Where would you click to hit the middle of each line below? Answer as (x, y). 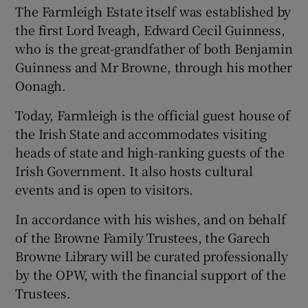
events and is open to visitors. (104, 189)
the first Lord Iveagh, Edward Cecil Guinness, (150, 29)
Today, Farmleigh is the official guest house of (153, 114)
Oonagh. (41, 85)
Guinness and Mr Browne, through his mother (154, 66)
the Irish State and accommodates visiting (141, 133)
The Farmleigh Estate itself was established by (153, 11)
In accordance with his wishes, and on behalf (151, 218)
